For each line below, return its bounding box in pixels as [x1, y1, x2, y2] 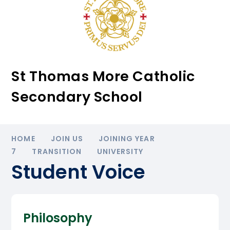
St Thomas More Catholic [11, 67, 195, 86]
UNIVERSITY [97, 146, 144, 157]
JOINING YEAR [98, 133, 155, 144]
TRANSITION [32, 146, 82, 157]
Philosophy [23, 209, 92, 227]
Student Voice [11, 159, 146, 186]
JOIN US [50, 133, 83, 144]
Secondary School [11, 87, 143, 107]
